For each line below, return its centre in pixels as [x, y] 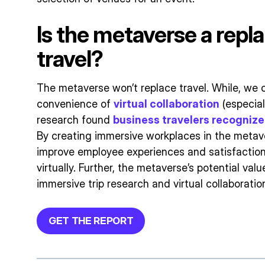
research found [75, 119]
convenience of [75, 104]
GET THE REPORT [91, 220]
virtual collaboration [167, 104]
